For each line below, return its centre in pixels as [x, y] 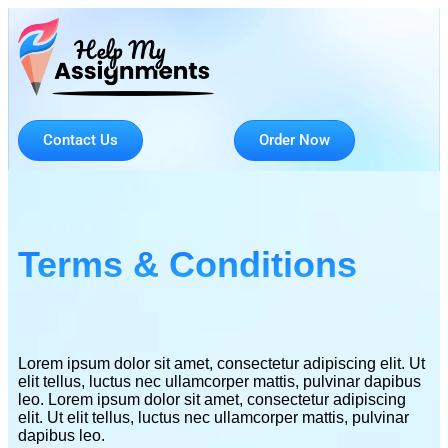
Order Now [294, 139]
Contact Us [80, 139]
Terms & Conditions [187, 264]
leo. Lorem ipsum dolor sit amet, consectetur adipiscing [212, 399]
